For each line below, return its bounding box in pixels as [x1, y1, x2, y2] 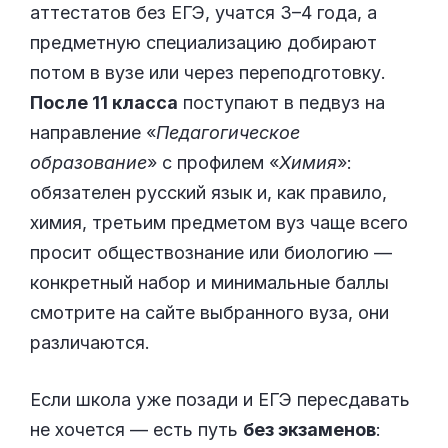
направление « [30, 121, 156, 143]
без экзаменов [243, 418, 376, 440]
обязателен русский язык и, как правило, [30, 181, 387, 203]
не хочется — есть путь [30, 418, 243, 440]
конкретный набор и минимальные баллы [30, 271, 389, 293]
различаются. [30, 331, 150, 353]
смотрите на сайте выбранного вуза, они [30, 301, 389, 323]
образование [30, 151, 147, 173]
